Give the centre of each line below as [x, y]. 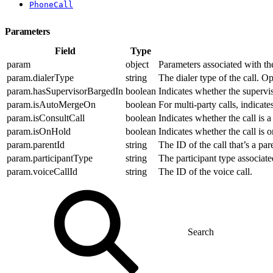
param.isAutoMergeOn [51, 104]
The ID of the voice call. [205, 171]
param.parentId [36, 144]
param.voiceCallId [42, 171]
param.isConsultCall [46, 118]
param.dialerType [40, 77]
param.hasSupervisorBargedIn [65, 91]
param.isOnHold [39, 131]
